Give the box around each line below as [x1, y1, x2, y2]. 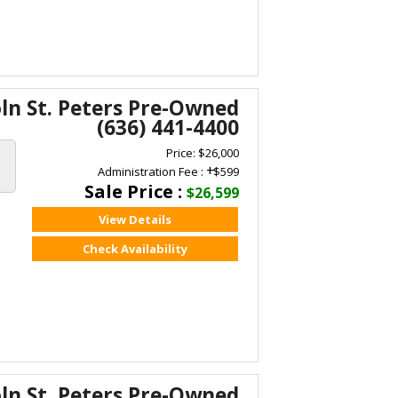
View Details [98, 211, 171, 228]
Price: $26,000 [166, 145, 240, 162]
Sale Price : [84, 179, 187, 204]
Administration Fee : [98, 163, 207, 180]
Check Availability [82, 240, 187, 257]
